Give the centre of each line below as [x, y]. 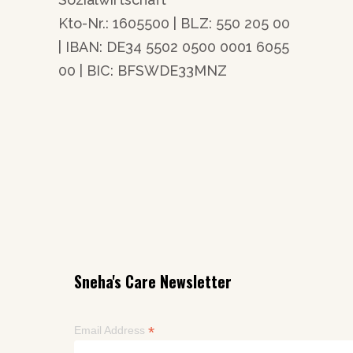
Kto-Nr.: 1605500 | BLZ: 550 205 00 [174, 24]
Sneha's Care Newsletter [153, 282]
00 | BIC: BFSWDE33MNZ [143, 71]
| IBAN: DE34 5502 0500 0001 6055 [174, 47]
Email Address [111, 331]
